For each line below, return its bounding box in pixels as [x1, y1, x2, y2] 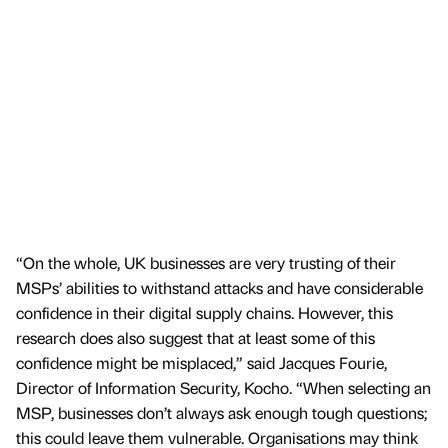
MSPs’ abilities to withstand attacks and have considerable [16, 277, 423, 299]
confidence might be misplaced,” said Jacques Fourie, [16, 352, 387, 374]
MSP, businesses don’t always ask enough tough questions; [16, 402, 427, 424]
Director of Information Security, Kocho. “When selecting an [16, 377, 431, 399]
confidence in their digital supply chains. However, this [16, 302, 393, 324]
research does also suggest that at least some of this [16, 327, 375, 349]
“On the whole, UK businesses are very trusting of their [16, 252, 396, 274]
